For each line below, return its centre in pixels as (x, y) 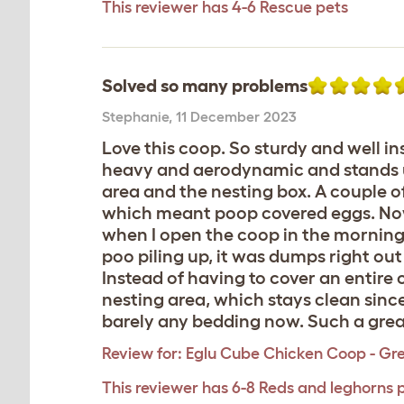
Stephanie (135, 116)
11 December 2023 (236, 116)
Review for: (142, 353)
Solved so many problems (205, 86)
